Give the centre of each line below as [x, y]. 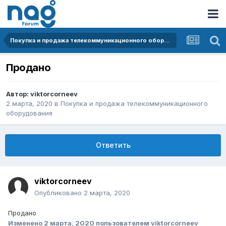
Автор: [18, 94]
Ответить [113, 145]
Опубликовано [59, 193]
